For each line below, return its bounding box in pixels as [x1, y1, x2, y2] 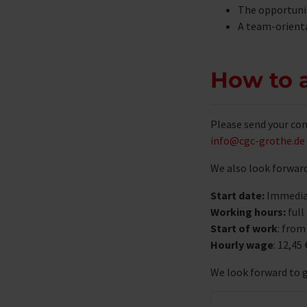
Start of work [210, 221, 278, 235]
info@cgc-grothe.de [210, 133, 305, 147]
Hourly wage [210, 237, 273, 251]
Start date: [210, 188, 265, 202]
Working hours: [210, 204, 286, 219]
